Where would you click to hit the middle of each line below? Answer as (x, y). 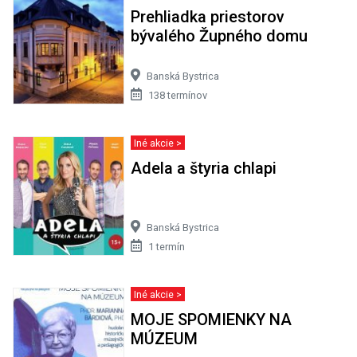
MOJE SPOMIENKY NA (211, 319)
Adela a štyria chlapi (203, 168)
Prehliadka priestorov (207, 16)
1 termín (166, 246)
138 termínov (177, 95)
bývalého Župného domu (219, 35)
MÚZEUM (164, 338)
